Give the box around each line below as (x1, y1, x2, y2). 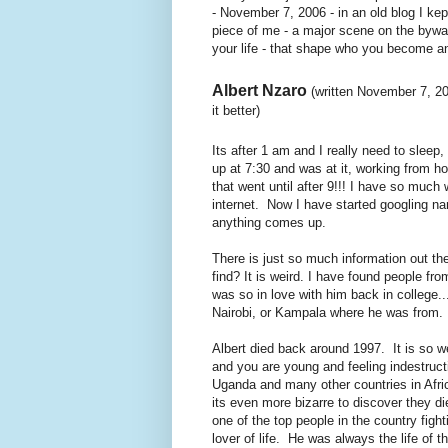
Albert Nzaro (212, 81, 307, 99)
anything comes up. (212, 214, 326, 230)
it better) (212, 102, 260, 118)
